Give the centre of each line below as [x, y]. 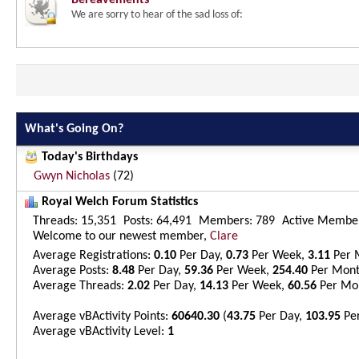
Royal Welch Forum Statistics [120, 202]
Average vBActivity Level [97, 332]
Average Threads [77, 286]
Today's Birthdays [90, 157]
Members [224, 221]
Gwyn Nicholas [72, 176]
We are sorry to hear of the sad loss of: [157, 15]
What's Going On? [74, 129]
